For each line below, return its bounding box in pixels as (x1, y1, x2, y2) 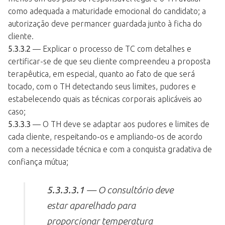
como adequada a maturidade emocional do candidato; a (8, 7, 206, 16)
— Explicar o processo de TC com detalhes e (31, 44, 191, 54)
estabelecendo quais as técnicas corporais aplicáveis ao (8, 94, 202, 104)
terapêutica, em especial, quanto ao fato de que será (8, 69, 195, 79)
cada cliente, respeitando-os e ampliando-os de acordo (8, 132, 202, 142)
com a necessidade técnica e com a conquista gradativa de (8, 145, 212, 154)
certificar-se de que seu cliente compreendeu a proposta (8, 57, 210, 66)
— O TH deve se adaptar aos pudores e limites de (31, 120, 209, 129)
